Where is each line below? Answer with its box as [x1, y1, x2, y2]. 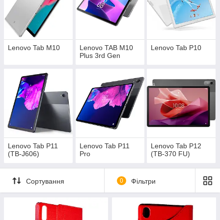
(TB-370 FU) [151, 150, 191, 158]
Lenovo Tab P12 [151, 142, 202, 150]
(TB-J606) [8, 150, 39, 158]
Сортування [26, 177, 64, 185]
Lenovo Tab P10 [151, 44, 202, 52]
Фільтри [131, 177, 156, 185]
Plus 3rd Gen [79, 52, 120, 60]
